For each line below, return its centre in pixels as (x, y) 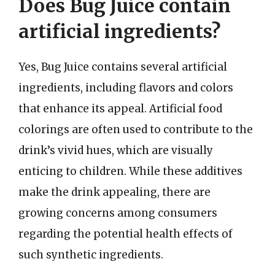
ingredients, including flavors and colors (126, 88)
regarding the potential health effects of (126, 234)
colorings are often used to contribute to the (136, 130)
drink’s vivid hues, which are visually (116, 150)
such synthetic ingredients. (91, 255)
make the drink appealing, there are (114, 192)
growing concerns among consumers (118, 213)
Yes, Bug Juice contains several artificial (123, 67)
